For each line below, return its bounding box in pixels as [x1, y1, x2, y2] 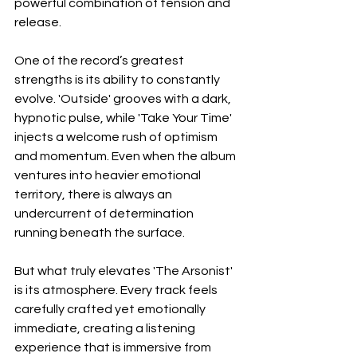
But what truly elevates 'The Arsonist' [14, 264, 235, 277]
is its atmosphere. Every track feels [14, 283, 220, 296]
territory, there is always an [14, 187, 175, 201]
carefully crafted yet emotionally [14, 302, 208, 316]
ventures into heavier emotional [14, 168, 203, 182]
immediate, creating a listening [14, 321, 198, 335]
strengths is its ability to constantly [14, 73, 222, 86]
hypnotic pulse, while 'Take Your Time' [14, 111, 234, 124]
